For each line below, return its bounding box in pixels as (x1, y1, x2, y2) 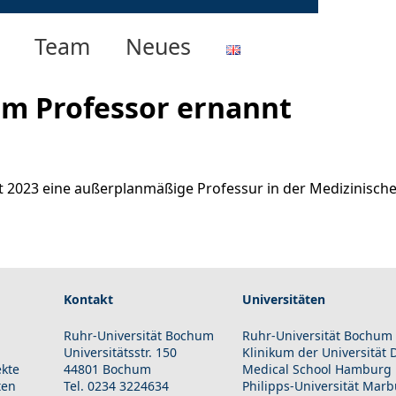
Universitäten (242, 290, 326, 308)
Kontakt (64, 290, 114, 308)
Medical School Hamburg (242, 360, 392, 377)
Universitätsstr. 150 (64, 343, 178, 361)
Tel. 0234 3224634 (64, 377, 170, 394)
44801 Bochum (64, 360, 152, 377)
